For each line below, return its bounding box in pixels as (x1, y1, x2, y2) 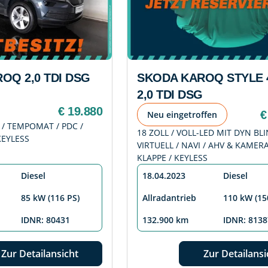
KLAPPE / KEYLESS (137, 152, 208, 164)
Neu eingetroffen (147, 109, 217, 121)
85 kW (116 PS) (21, 192, 80, 204)
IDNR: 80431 (21, 214, 70, 226)
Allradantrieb (142, 192, 196, 204)
